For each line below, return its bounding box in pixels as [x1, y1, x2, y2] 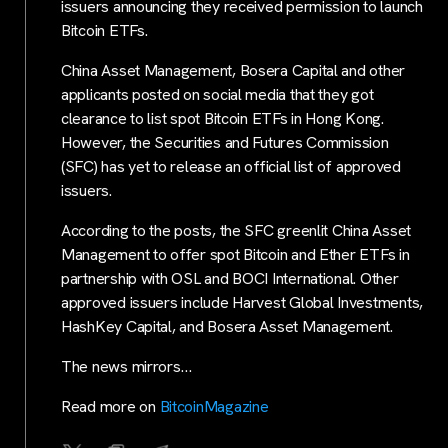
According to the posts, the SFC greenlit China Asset [61, 219, 411, 241]
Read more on [61, 395, 160, 417]
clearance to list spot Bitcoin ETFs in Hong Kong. [61, 107, 384, 129]
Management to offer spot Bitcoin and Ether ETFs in [61, 243, 410, 265]
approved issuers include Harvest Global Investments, [61, 291, 423, 313]
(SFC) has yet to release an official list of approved [61, 155, 401, 177]
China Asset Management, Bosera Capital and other [61, 59, 406, 81]
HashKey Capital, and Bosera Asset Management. [61, 315, 393, 337]
